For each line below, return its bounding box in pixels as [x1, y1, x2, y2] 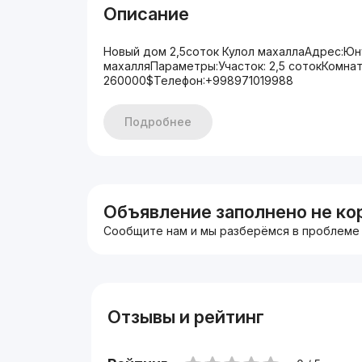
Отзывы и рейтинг [107, 306, 264, 327]
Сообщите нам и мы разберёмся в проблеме [103, 224, 360, 238]
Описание [103, 3, 190, 24]
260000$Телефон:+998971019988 [103, 74, 294, 87]
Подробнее [124, 115, 192, 128]
